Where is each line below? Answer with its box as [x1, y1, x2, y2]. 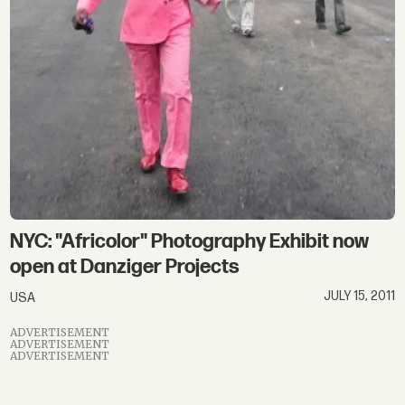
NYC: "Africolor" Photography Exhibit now [10, 229, 370, 254]
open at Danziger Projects [10, 254, 240, 279]
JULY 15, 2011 [323, 287, 395, 304]
